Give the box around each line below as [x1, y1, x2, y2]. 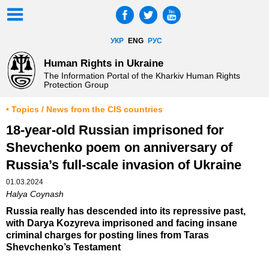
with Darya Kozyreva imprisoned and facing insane [6, 218, 237, 229]
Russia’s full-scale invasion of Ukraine [6, 157, 241, 173]
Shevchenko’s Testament [6, 242, 121, 253]
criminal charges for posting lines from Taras [6, 230, 209, 241]
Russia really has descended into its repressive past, [6, 206, 246, 217]
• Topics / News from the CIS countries [6, 105, 163, 115]
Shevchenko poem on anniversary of [6, 140, 232, 156]
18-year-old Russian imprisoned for [6, 122, 224, 138]
